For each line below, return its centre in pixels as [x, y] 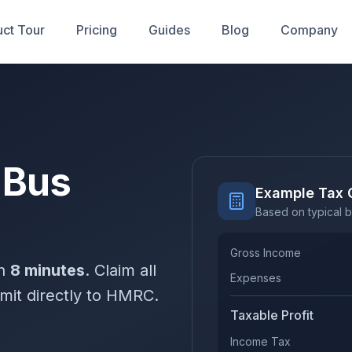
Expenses [256, 277]
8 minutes [48, 270]
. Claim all [121, 270]
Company [309, 30]
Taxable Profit [272, 315]
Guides [169, 30]
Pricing [97, 30]
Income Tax [260, 341]
